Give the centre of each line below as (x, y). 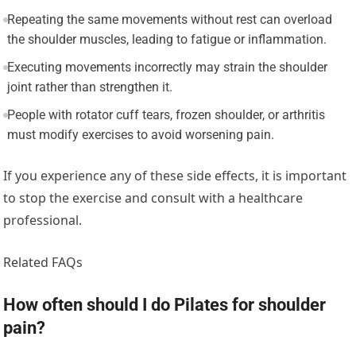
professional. (43, 221)
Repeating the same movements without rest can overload (169, 20)
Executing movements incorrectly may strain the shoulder (167, 68)
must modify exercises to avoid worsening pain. (140, 135)
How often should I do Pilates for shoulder (165, 305)
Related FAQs (43, 263)
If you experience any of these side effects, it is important (175, 176)
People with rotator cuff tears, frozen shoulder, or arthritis (166, 115)
